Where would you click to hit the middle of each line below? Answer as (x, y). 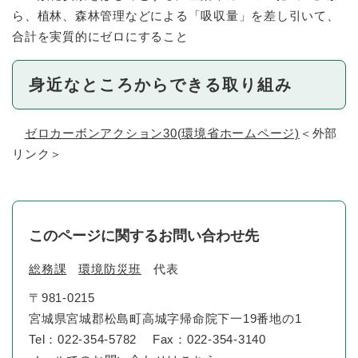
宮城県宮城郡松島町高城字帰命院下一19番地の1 (165, 318)
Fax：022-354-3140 (209, 339)
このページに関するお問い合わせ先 (144, 235)
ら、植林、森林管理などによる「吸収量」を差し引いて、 (176, 15)
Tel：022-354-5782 (83, 339)
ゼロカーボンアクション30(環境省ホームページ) (162, 133)
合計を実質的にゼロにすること (100, 36)
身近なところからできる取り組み (161, 85)
